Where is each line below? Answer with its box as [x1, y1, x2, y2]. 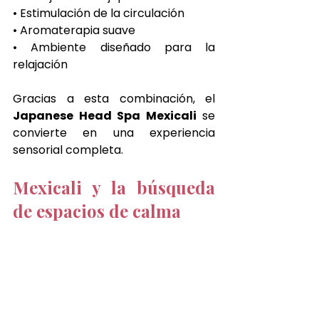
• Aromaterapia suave [13, 21, 135, 38]
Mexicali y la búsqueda [13, 175, 215, 199]
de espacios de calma [13, 199, 181, 222]
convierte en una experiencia [13, 124, 215, 141]
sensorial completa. [13, 141, 123, 158]
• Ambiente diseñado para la [13, 38, 215, 56]
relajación [13, 56, 68, 73]
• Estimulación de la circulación [13, 4, 184, 21]
